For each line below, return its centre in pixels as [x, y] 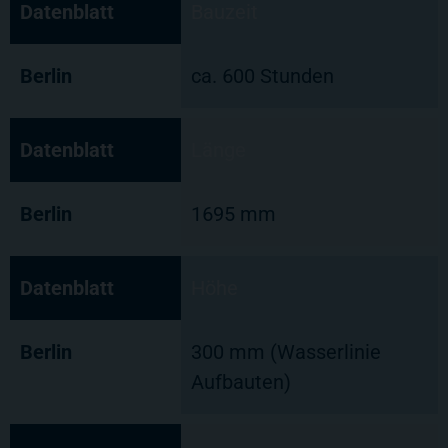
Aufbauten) [241, 382]
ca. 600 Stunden [262, 76]
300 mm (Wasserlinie [286, 352]
